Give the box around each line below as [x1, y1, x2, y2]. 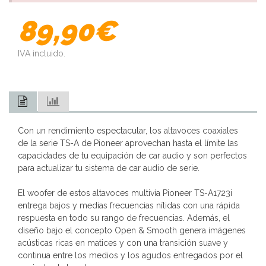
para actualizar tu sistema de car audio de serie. [18, 163, 199, 173]
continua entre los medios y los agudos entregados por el [18, 251, 243, 261]
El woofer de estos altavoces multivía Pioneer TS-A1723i [18, 188, 232, 198]
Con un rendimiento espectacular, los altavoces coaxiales [18, 126, 238, 136]
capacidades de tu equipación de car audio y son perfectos [18, 151, 247, 161]
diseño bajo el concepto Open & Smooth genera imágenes [18, 226, 246, 236]
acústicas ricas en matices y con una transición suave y [18, 238, 228, 248]
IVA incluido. [18, 49, 65, 59]
